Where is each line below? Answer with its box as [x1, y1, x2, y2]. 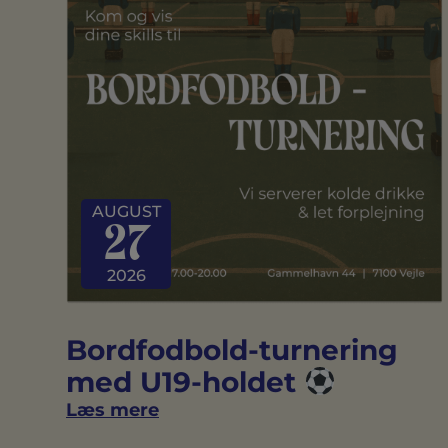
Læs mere [66, 399, 159, 422]
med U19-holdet [66, 365, 304, 400]
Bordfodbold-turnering [66, 333, 398, 368]
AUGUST [91, 202, 161, 222]
